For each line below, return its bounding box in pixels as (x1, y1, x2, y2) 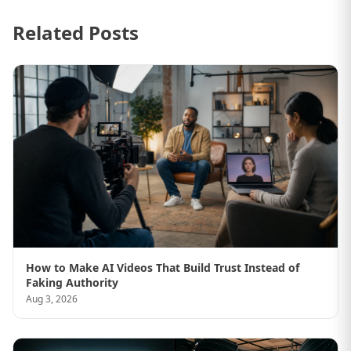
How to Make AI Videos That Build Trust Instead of (26, 259, 299, 275)
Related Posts (13, 20, 139, 45)
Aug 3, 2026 (26, 291, 78, 306)
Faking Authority (26, 274, 118, 290)
